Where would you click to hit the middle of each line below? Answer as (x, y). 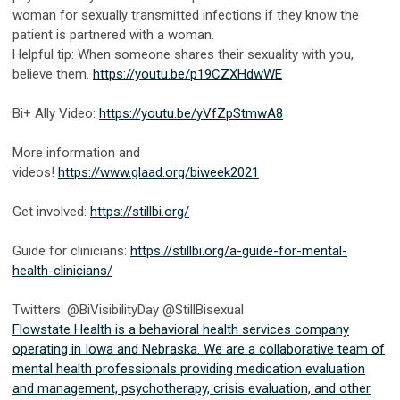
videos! (35, 172)
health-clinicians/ (62, 270)
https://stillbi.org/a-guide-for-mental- (239, 250)
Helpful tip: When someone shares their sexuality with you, (183, 54)
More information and (76, 152)
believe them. (53, 74)
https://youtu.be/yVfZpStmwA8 (191, 113)
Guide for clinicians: (71, 250)
